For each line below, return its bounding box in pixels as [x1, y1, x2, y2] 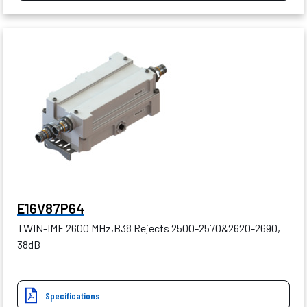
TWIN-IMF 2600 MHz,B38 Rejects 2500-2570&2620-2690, [17, 221, 280, 235]
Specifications [45, 290, 100, 302]
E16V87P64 [17, 200, 84, 217]
